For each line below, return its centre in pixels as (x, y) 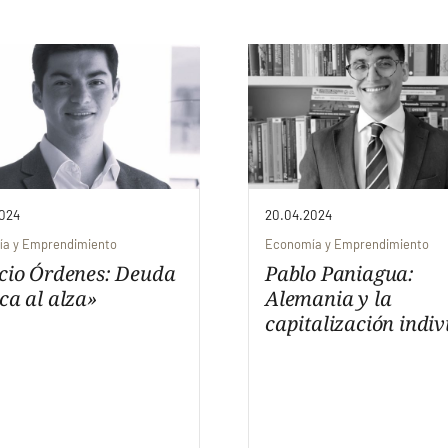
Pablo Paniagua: (340, 274)
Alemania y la (328, 299)
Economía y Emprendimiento (347, 244)
